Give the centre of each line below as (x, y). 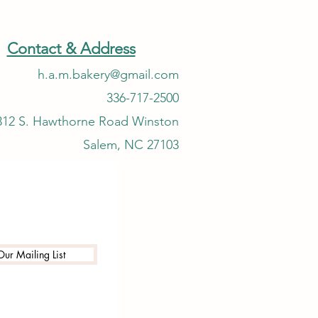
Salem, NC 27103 (131, 144)
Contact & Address (71, 48)
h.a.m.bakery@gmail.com (108, 74)
